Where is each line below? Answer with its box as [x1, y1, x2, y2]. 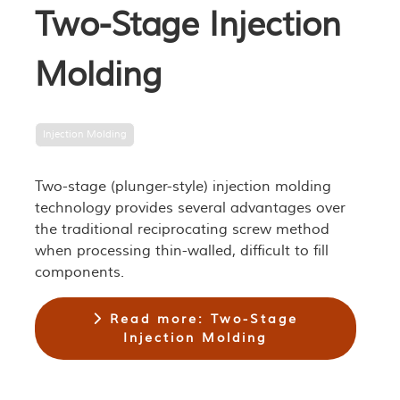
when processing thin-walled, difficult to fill [34, 241, 329, 260]
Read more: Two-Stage [103, 310, 298, 328]
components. [34, 262, 124, 281]
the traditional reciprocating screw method [34, 220, 329, 238]
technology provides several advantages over [34, 198, 346, 217]
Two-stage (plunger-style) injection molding [34, 177, 331, 196]
